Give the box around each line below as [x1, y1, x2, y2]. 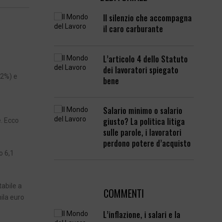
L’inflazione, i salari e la [103, 209, 181, 221]
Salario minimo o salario [103, 104, 183, 116]
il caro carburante [103, 23, 164, 35]
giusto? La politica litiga [103, 115, 185, 127]
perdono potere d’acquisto [103, 137, 191, 149]
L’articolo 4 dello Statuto [103, 53, 188, 65]
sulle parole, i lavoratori [103, 126, 182, 138]
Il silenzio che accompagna [103, 12, 192, 24]
